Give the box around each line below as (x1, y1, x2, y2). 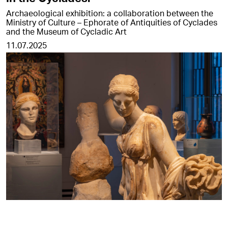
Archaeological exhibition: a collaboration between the (6, 7, 213, 18)
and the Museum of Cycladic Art (6, 25, 127, 37)
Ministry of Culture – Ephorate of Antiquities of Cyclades (6, 16, 217, 27)
